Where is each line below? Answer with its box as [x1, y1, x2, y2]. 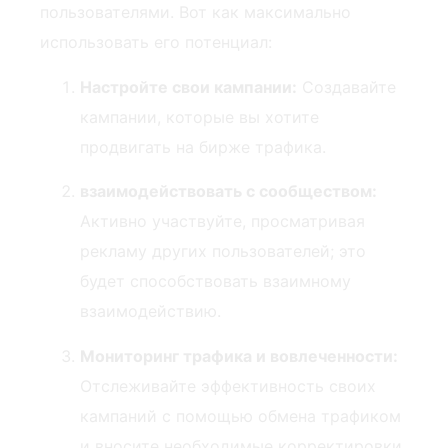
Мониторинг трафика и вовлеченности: [80, 345, 398, 366]
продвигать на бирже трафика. [80, 136, 326, 157]
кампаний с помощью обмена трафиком [80, 405, 401, 426]
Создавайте [297, 76, 396, 97]
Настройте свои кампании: [80, 76, 297, 97]
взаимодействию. [80, 301, 221, 322]
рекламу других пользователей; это [80, 241, 366, 262]
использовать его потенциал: [40, 32, 272, 53]
